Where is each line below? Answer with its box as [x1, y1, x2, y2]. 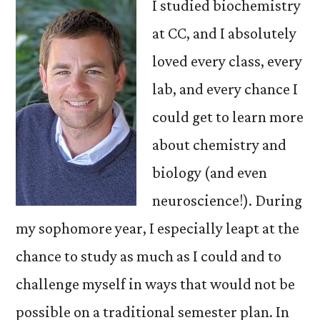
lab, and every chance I [152, 79, 298, 98]
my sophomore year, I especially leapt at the [16, 219, 299, 237]
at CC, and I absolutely [152, 24, 296, 42]
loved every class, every [152, 51, 302, 70]
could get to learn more [152, 107, 304, 126]
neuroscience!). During [152, 191, 302, 209]
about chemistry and [152, 135, 286, 154]
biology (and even [152, 163, 267, 181]
